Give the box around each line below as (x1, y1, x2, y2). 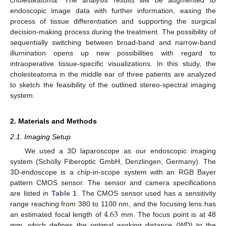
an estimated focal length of (10, 210, 104, 218)
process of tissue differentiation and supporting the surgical (10, 17, 216, 25)
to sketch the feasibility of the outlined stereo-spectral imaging (10, 80, 216, 89)
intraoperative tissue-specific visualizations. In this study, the (10, 59, 216, 68)
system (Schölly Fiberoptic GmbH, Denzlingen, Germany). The (10, 157, 216, 165)
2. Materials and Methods (10, 117, 97, 125)
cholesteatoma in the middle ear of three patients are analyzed (10, 70, 216, 78)
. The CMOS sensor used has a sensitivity (77, 189, 216, 197)
